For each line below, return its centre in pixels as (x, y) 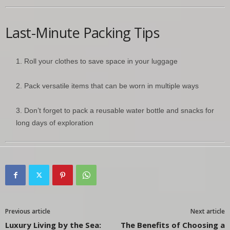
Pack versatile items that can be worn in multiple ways (111, 85)
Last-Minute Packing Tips (82, 32)
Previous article (28, 211)
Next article (208, 211)
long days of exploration (55, 122)
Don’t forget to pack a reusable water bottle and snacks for (119, 110)
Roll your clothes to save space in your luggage (101, 61)
